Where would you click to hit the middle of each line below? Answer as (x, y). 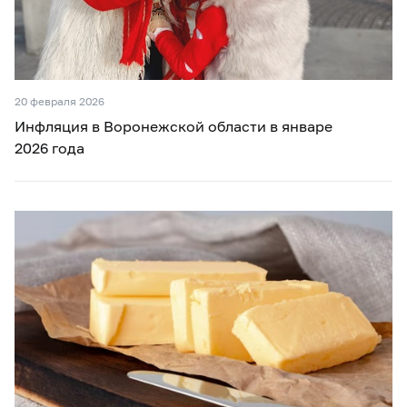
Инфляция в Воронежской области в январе (174, 126)
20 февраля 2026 (60, 102)
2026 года (50, 148)
